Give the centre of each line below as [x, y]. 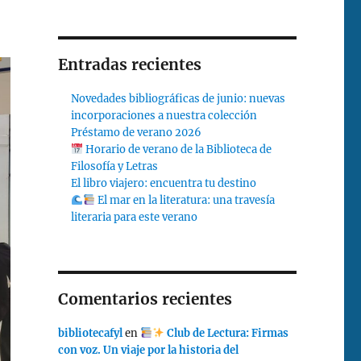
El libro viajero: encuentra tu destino [164, 184]
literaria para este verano [135, 218]
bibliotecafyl [90, 334]
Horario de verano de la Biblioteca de [177, 150]
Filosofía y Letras [115, 167]
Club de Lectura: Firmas [226, 334]
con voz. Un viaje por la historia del [148, 351]
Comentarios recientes [145, 299]
